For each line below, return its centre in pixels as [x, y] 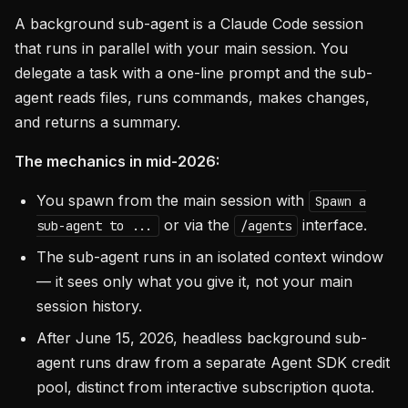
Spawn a [341, 201]
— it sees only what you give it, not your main [194, 281]
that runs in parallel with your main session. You [181, 48]
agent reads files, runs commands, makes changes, [192, 97]
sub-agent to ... [95, 226]
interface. [332, 225]
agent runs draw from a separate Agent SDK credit [213, 362]
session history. [89, 306]
